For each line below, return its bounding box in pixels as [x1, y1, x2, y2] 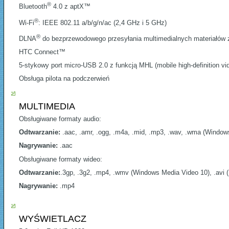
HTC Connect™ [19, 48, 65, 56]
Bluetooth [19, 3, 47, 11]
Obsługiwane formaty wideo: [19, 155, 102, 164]
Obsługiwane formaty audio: [19, 115, 101, 123]
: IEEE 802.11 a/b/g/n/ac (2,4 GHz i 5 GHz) [38, 18, 167, 27]
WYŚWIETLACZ [19, 214, 86, 224]
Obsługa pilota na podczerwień [19, 75, 109, 83]
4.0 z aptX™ [51, 3, 90, 11]
